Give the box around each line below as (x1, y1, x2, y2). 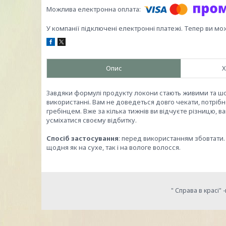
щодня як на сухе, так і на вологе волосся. (46, 143, 181, 152)
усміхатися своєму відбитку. (46, 116, 137, 125)
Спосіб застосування (46, 134, 119, 143)
